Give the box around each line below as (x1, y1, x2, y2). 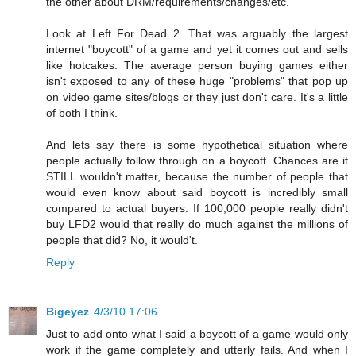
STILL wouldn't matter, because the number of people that (46, 170, 348, 184)
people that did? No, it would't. (46, 234, 198, 247)
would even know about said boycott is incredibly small (46, 186, 348, 199)
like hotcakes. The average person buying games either (46, 59, 348, 72)
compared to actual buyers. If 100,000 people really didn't (46, 202, 348, 215)
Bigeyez (46, 305, 89, 318)
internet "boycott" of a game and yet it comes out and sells (46, 43, 348, 56)
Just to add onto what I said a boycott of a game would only (46, 327, 348, 340)
